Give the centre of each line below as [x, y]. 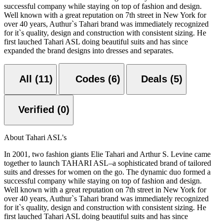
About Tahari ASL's [35, 137]
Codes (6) [114, 79]
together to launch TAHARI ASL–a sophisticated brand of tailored [108, 163]
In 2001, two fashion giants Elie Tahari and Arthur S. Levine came [107, 154]
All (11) [36, 79]
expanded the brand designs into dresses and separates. [89, 50]
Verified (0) [63, 110]
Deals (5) [162, 79]
